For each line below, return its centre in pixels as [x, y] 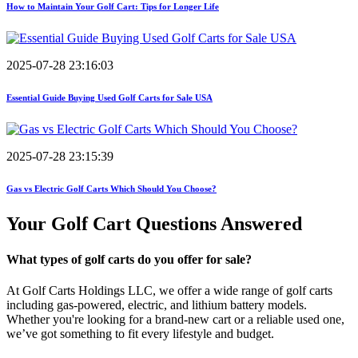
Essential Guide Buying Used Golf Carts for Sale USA [109, 98]
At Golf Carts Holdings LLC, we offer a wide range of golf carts [169, 290]
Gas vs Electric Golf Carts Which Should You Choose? [111, 189]
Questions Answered [219, 224]
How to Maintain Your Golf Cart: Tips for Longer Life [113, 7]
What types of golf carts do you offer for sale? [129, 259]
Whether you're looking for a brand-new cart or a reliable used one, [175, 319]
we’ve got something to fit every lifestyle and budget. [140, 333]
